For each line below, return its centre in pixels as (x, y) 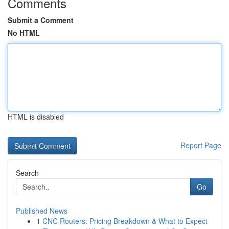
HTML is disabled (36, 117)
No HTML (24, 33)
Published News (42, 211)
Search (27, 173)
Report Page (201, 145)
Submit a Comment (41, 20)
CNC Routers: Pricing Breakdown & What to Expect (125, 221)
